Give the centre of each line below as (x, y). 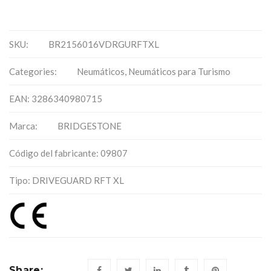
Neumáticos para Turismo (179, 71)
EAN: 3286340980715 (56, 99)
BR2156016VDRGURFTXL (104, 44)
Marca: (24, 126)
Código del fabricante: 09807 (68, 153)
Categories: (34, 71)
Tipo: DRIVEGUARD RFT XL (67, 180)
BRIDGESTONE (90, 126)
